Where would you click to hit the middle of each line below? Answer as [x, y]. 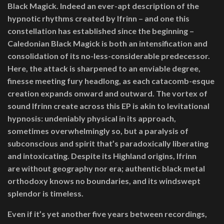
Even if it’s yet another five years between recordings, [107, 213]
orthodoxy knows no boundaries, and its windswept [104, 180]
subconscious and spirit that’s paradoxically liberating [108, 143]
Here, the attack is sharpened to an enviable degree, [104, 68]
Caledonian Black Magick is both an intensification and [107, 43]
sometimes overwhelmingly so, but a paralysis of [98, 130]
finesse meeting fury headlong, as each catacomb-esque [111, 80]
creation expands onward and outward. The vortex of [107, 93]
